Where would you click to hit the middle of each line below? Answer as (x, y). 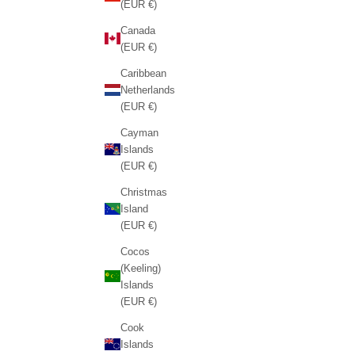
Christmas (143, 192)
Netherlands (147, 90)
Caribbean (143, 73)
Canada (137, 30)
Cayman (139, 132)
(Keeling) (140, 268)
